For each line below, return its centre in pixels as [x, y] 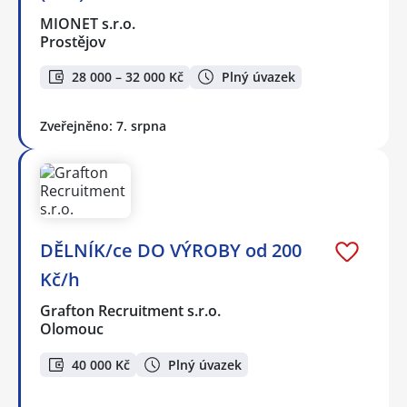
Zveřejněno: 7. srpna [103, 126]
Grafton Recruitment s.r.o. [131, 311]
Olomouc [72, 329]
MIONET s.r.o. [89, 23]
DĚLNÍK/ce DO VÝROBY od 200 [171, 251]
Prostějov [73, 41]
